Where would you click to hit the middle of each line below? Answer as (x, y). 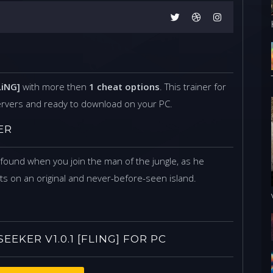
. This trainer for (193, 87)
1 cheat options (124, 87)
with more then (55, 87)
